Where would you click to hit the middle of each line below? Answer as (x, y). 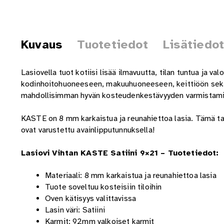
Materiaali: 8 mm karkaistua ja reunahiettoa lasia (130, 176)
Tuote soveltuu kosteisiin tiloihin (103, 187)
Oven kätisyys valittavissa (90, 199)
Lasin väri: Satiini (75, 210)
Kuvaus (41, 45)
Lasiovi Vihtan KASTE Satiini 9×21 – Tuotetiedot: (120, 153)
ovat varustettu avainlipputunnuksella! (87, 130)
